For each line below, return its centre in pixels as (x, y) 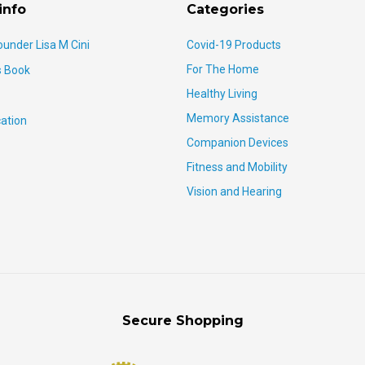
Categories (225, 10)
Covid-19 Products (234, 45)
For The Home (223, 70)
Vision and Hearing (234, 192)
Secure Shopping (182, 321)
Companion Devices (237, 143)
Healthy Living (222, 94)
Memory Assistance (238, 119)
